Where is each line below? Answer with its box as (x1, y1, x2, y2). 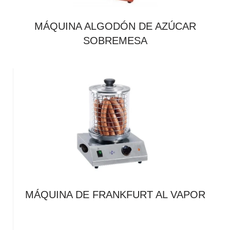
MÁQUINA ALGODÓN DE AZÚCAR (34, 21, 196, 32)
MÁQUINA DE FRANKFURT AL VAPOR (25, 189, 205, 200)
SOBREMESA (83, 35, 147, 46)
